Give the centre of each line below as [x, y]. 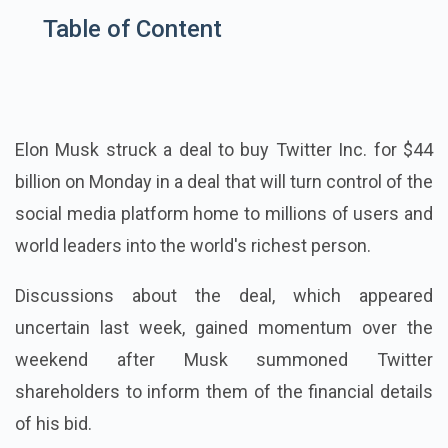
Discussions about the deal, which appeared [224, 296]
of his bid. [53, 424]
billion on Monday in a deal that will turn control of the [224, 182]
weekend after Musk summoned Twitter [224, 360]
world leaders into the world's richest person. [193, 246]
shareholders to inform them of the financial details [224, 392]
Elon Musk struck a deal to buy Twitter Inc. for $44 [224, 150]
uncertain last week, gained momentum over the [224, 328]
